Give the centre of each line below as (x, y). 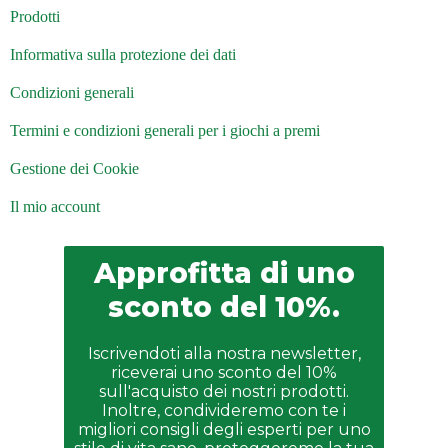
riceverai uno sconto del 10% (224, 373)
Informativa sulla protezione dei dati (123, 55)
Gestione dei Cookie (74, 169)
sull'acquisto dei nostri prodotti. (224, 392)
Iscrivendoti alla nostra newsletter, (224, 354)
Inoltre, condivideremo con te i (224, 411)
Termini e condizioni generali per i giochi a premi (165, 131)
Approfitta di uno (224, 273)
